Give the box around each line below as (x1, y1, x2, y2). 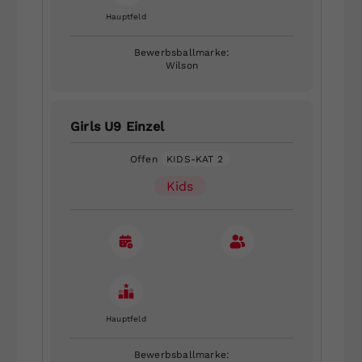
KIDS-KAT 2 (166, 153, 224, 165)
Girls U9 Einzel (69, 118, 164, 134)
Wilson (165, 59, 199, 71)
